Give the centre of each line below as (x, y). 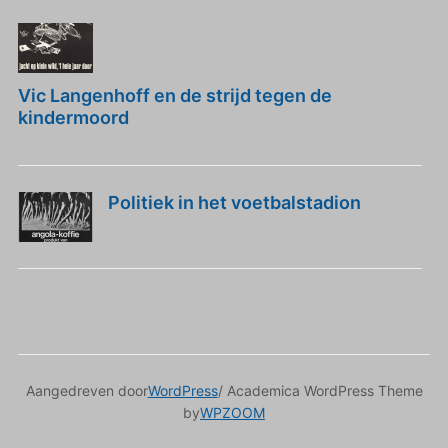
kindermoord (73, 117)
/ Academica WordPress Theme (320, 390)
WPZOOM (232, 412)
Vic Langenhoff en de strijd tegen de (174, 95)
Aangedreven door (86, 390)
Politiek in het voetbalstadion (234, 202)
